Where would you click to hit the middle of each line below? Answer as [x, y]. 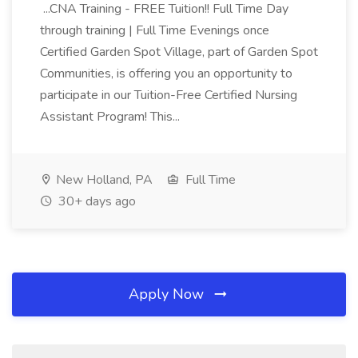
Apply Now [168, 294]
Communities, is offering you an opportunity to [166, 74]
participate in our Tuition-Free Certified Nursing [169, 95]
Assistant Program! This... [111, 117]
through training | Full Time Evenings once [155, 30]
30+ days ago [95, 201]
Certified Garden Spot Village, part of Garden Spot [179, 52]
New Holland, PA [103, 180]
